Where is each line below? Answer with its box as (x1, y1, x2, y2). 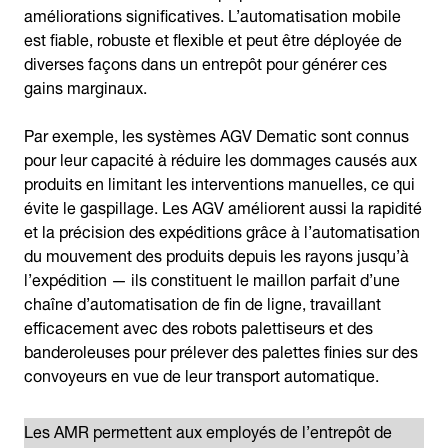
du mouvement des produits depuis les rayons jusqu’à (24, 238, 409, 269)
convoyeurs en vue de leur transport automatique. (24, 358, 379, 389)
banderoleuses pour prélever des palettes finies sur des (24, 334, 418, 365)
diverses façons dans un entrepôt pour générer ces (24, 46, 387, 77)
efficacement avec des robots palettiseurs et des (24, 310, 373, 341)
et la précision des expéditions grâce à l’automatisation (24, 214, 420, 245)
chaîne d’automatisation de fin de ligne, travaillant (24, 286, 381, 317)
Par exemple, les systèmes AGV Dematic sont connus (24, 118, 409, 149)
